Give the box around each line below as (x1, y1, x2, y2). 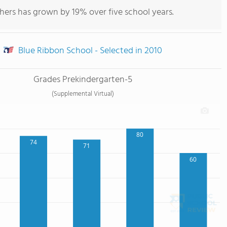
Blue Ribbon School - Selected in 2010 (16, 44, 162, 58)
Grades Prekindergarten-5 (33, 72, 132, 87)
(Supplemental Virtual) (52, 89, 114, 99)
